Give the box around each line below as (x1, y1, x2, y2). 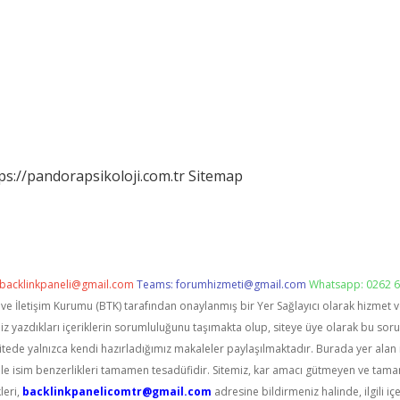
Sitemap (188, 166, 243, 186)
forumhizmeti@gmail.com (176, 277, 306, 292)
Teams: (137, 277, 176, 292)
